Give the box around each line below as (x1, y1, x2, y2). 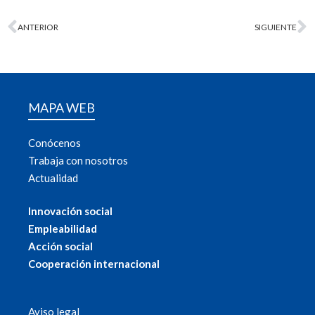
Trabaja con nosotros (28, 153, 128, 167)
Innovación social (28, 205, 112, 218)
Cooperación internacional (28, 257, 160, 271)
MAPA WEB (28, 99, 95, 115)
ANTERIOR (18, 22, 58, 33)
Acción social (28, 240, 93, 253)
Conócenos (28, 136, 81, 149)
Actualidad (28, 171, 78, 184)
